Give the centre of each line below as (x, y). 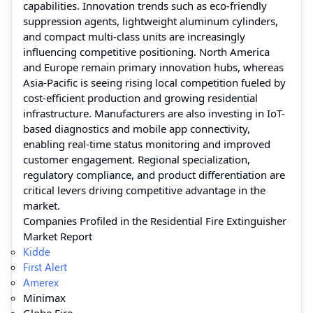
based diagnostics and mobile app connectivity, (137, 128)
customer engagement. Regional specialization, (137, 159)
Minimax (44, 297)
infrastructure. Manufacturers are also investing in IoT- (154, 113)
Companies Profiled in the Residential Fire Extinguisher (155, 220)
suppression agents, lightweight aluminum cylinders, (151, 21)
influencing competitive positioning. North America (146, 51)
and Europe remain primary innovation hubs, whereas (153, 67)
